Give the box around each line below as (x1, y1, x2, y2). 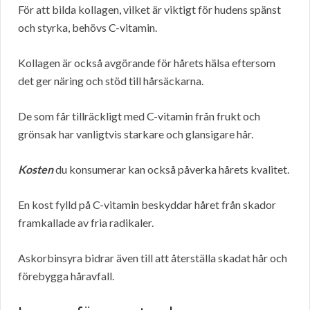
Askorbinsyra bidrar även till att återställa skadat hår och (18, 251, 287, 265)
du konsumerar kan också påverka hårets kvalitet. (53, 163, 289, 176)
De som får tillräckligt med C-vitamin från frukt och (18, 109, 260, 123)
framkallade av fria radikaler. (18, 216, 154, 230)
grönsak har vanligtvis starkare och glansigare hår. (18, 127, 253, 141)
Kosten (18, 163, 53, 176)
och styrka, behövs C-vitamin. (18, 21, 157, 35)
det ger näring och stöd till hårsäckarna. (18, 74, 203, 88)
